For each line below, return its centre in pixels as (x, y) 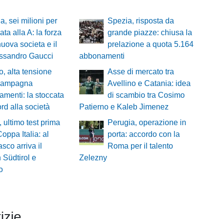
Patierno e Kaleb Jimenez (124, 107)
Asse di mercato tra (141, 72)
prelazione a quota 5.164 (150, 44)
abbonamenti (102, 56)
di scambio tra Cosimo (146, 95)
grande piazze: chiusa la (150, 33)
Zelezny (93, 158)
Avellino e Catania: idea (149, 84)
